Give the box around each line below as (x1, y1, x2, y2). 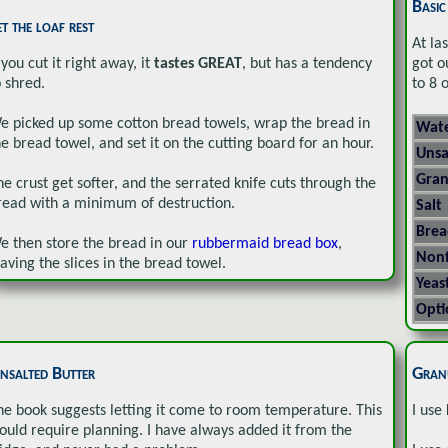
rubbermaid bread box (192, 236, 338, 253)
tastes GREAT (154, 56, 242, 73)
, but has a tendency (242, 56, 372, 73)
